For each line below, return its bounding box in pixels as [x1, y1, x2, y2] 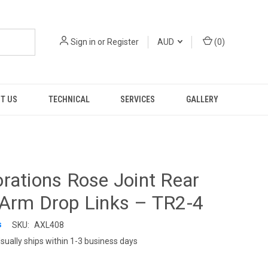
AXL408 [33, 220, 64, 230]
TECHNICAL [48, 95, 90, 104]
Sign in [71, 36, 96, 47]
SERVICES [120, 95, 156, 104]
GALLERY [186, 95, 219, 104]
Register [107, 36, 139, 47]
